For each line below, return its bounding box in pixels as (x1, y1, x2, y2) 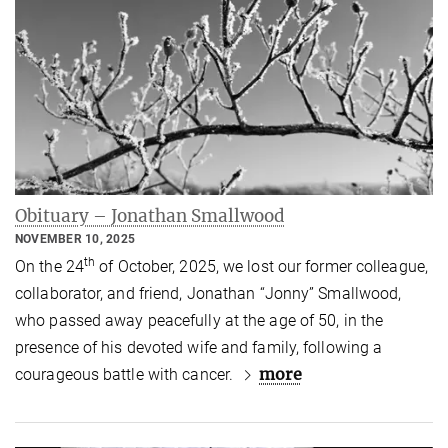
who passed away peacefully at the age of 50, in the (15, 310, 384, 330)
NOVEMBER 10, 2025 (15, 232, 136, 247)
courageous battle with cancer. (15, 364, 238, 384)
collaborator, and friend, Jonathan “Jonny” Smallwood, (15, 283, 402, 303)
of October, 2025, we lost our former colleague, (95, 256, 428, 276)
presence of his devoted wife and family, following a (15, 337, 383, 357)
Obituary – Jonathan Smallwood (15, 205, 285, 228)
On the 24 (15, 256, 84, 276)
